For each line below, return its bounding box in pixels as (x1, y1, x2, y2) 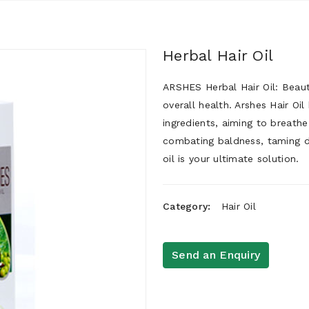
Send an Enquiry (172, 248, 261, 261)
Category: (163, 201, 215, 212)
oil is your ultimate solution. (163, 153, 299, 164)
